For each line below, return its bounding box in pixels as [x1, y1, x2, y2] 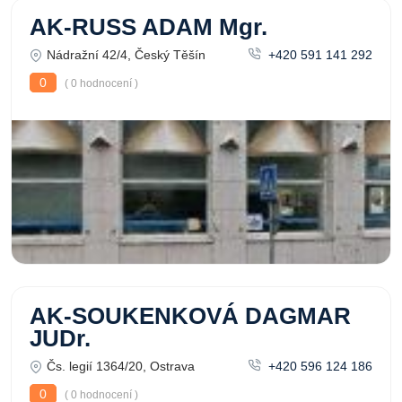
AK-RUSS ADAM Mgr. [30, 14, 267, 39]
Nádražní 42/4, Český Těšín [47, 48, 205, 62]
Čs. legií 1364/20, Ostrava [47, 359, 195, 373]
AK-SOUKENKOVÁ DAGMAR [30, 303, 351, 328]
